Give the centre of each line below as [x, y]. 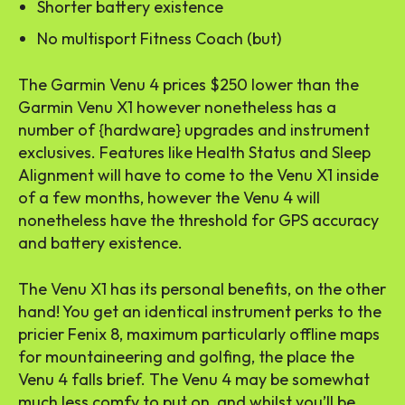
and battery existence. [100, 242]
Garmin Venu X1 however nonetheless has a [177, 107]
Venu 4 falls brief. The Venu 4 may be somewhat [194, 379]
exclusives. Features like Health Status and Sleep [194, 152]
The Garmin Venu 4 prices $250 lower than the [188, 84]
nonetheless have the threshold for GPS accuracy [198, 220]
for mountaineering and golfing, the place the [186, 356]
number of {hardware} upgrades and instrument [194, 129]
